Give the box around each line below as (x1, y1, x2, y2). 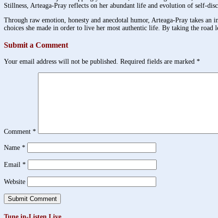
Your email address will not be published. (4, 57, 118, 65)
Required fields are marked (120, 57, 197, 65)
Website (4, 178, 25, 185)
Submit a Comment (4, 40, 68, 50)
